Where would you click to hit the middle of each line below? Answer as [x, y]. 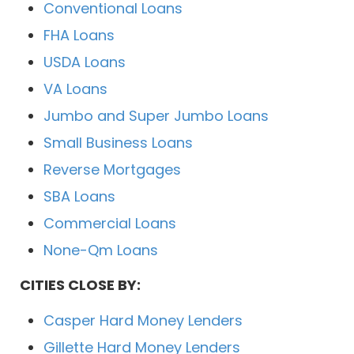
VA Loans [75, 89]
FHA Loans [79, 35]
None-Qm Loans [101, 250]
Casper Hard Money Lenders [143, 320]
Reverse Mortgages [112, 169]
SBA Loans [79, 196]
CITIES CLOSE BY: [80, 285]
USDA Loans [85, 62]
